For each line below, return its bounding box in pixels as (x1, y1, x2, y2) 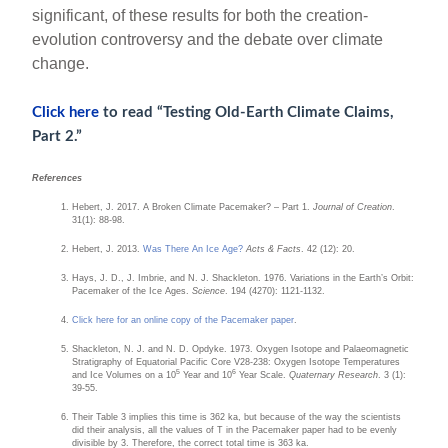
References (32, 172, 83, 183)
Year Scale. (236, 369, 290, 380)
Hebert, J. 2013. (72, 243, 144, 254)
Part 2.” (32, 128, 83, 144)
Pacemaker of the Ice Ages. (72, 285, 193, 296)
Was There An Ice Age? (143, 243, 244, 254)
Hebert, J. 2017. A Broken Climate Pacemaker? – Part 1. (72, 201, 311, 212)
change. (32, 54, 90, 72)
